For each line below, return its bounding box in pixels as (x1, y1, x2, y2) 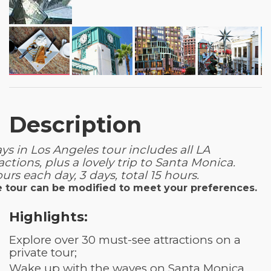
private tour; (9, 245, 77, 260)
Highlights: (9, 208, 88, 225)
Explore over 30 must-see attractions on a (9, 232, 241, 247)
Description (9, 111, 142, 138)
